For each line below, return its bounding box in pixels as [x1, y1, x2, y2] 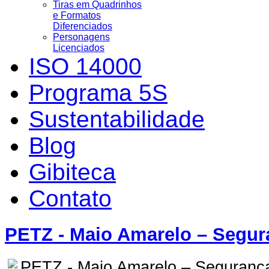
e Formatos [53, 10, 101, 20]
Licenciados [53, 42, 104, 53]
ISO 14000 [29, 53, 142, 79]
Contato [29, 185, 112, 211]
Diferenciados [53, 20, 112, 31]
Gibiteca [29, 159, 116, 185]
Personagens [53, 31, 110, 42]
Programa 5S [29, 79, 168, 106]
